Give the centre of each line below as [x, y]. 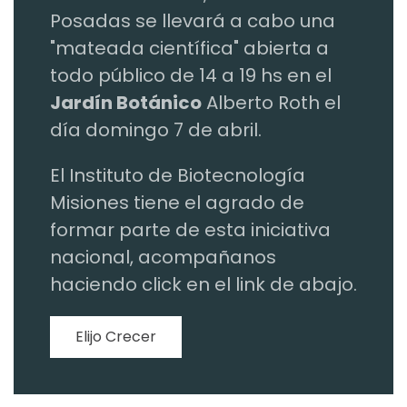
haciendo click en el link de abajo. [203, 285]
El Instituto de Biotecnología [178, 176]
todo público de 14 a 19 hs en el [191, 76]
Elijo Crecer [116, 337]
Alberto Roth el [271, 103]
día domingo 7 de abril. [158, 130]
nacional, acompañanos [163, 258]
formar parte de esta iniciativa [190, 230]
